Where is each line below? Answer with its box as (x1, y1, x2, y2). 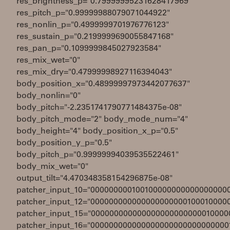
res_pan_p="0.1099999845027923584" (16, 45, 161, 53)
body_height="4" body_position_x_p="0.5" (16, 127, 178, 136)
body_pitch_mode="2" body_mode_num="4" (16, 116, 188, 124)
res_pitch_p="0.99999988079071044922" (16, 9, 170, 17)
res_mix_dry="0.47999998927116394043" (16, 68, 172, 76)
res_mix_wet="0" (16, 56, 80, 65)
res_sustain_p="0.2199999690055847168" (16, 33, 174, 41)
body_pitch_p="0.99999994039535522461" (16, 151, 179, 159)
